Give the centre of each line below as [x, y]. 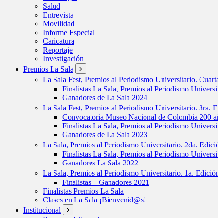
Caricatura [59, 41]
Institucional [42, 210]
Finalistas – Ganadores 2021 [106, 182]
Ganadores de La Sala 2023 [105, 135]
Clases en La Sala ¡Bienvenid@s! [94, 200]
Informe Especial [69, 32]
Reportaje [58, 50]
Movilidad [59, 24]
